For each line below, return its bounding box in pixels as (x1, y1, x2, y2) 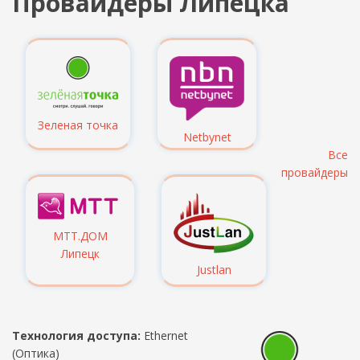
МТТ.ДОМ (52, 228, 108, 243)
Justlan (196, 262, 231, 277)
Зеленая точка (38, 117, 118, 133)
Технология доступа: (12, 328, 141, 343)
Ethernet (141, 328, 188, 343)
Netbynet (182, 129, 231, 145)
